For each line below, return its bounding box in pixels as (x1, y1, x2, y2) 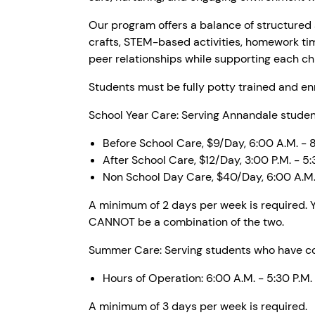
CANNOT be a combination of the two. (89, 214, 284, 229)
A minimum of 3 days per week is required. (89, 298, 307, 314)
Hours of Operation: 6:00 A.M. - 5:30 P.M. (103, 270, 312, 285)
